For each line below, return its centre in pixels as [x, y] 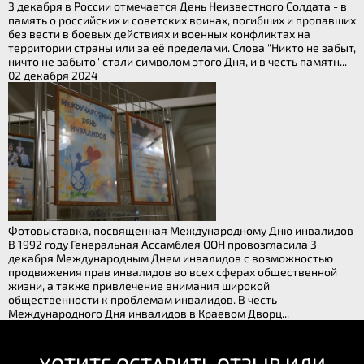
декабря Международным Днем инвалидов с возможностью [171, 258]
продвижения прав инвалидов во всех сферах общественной [173, 271]
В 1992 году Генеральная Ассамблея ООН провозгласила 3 [162, 244]
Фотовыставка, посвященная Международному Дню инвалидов [181, 230]
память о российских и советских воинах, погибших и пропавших [182, 20]
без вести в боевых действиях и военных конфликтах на [159, 34]
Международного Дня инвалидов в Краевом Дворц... [149, 313]
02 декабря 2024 [53, 76]
